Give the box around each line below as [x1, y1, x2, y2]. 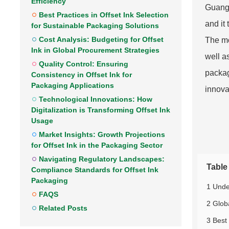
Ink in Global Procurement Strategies [31, 46, 159, 54]
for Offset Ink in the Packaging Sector [31, 141, 163, 149]
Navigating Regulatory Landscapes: [39, 155, 165, 163]
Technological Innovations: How [39, 95, 152, 103]
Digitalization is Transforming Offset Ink [31, 106, 170, 114]
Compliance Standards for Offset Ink [31, 166, 158, 174]
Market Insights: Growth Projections [39, 130, 165, 139]
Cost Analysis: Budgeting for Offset [39, 35, 164, 43]
